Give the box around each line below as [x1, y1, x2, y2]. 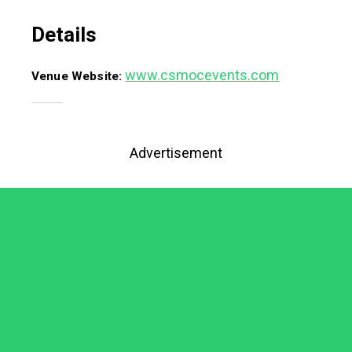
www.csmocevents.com [125, 67, 280, 83]
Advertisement [130, 145, 222, 161]
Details [31, 23, 97, 46]
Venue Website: [31, 69, 126, 83]
